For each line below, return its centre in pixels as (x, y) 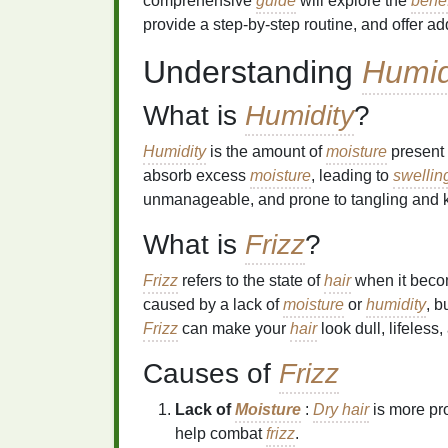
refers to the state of (251, 280)
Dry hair (341, 409)
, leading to (352, 175)
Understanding (252, 72)
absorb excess (196, 175)
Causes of (211, 373)
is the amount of (266, 151)
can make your (234, 328)
